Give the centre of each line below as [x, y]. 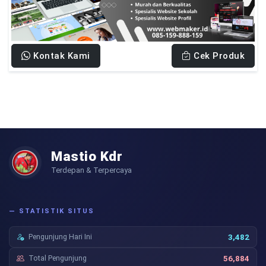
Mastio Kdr [87, 156]
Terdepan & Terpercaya [91, 170]
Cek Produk [218, 56]
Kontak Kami [60, 56]
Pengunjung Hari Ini [60, 237]
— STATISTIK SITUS [52, 211]
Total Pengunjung [58, 258]
